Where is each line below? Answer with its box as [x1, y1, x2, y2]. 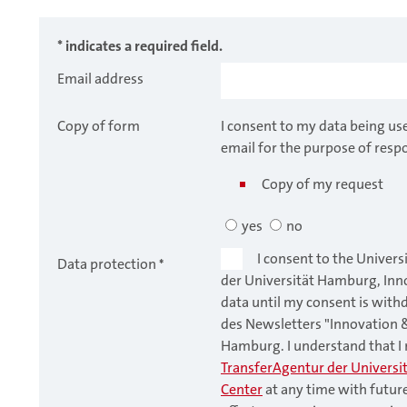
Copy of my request [262, 174, 383, 194]
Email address [57, 69, 144, 89]
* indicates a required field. [57, 36, 223, 56]
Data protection [57, 254, 156, 274]
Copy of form [57, 116, 140, 136]
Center [221, 380, 263, 400]
